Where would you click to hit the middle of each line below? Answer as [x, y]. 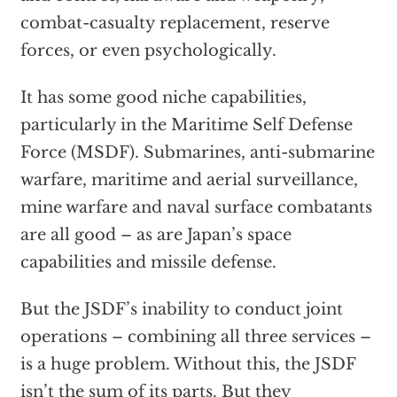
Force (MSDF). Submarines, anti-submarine [197, 153]
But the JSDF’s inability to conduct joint [181, 310]
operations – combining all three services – [195, 337]
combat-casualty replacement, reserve [175, 23]
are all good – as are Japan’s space [156, 235]
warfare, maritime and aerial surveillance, [189, 180]
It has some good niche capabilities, [163, 98]
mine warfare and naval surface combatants [196, 208]
